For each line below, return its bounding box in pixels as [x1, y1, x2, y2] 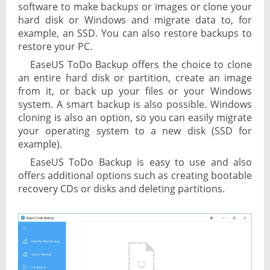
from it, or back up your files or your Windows [18, 84, 252, 98]
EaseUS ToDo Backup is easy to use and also [30, 155, 252, 169]
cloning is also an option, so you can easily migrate [18, 111, 252, 125]
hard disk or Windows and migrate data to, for [18, 13, 252, 27]
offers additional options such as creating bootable [18, 169, 252, 183]
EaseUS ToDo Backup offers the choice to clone [30, 58, 252, 72]
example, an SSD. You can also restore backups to [18, 27, 252, 40]
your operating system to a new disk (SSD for [18, 124, 252, 138]
